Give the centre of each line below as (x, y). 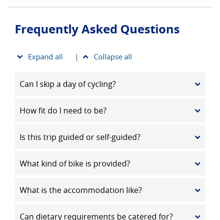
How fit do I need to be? (63, 110)
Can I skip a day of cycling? (68, 84)
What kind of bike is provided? (75, 163)
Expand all (45, 56)
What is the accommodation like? (81, 190)
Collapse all (113, 56)
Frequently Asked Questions (97, 29)
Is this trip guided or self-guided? (80, 137)
